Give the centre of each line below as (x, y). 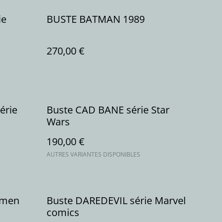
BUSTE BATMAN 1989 (96, 19)
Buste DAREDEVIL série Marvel (116, 200)
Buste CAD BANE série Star (108, 110)
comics (63, 212)
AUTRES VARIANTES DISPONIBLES (93, 154)
